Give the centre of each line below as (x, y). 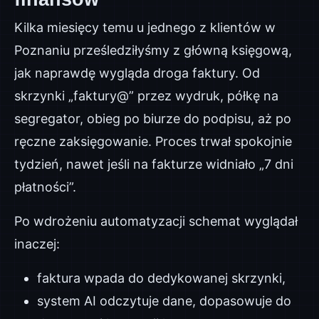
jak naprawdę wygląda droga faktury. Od (137, 73)
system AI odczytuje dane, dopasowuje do (164, 301)
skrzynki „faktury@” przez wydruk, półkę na (146, 96)
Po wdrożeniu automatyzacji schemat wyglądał (156, 221)
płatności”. (45, 187)
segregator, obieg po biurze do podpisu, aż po (153, 119)
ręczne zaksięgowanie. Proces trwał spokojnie (153, 141)
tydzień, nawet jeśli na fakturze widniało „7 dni (154, 164)
